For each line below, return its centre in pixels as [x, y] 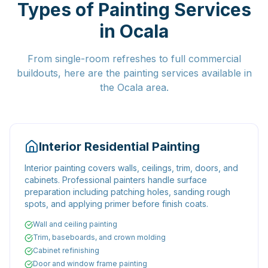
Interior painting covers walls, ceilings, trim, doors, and [131, 168]
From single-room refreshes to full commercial [134, 59]
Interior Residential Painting [119, 147]
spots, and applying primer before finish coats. [116, 204]
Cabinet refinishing [66, 250]
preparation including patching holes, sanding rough [127, 192]
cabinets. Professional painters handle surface [116, 180]
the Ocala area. [134, 87]
